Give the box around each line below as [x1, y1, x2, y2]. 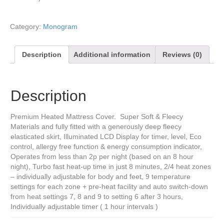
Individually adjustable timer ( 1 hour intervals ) [10, 202, 158, 211]
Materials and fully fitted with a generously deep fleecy [10, 122, 181, 131]
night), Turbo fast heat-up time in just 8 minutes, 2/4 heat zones [10, 162, 211, 171]
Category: [10, 22, 43, 31]
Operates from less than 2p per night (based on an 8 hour [10, 152, 193, 161]
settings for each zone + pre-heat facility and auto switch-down [10, 182, 208, 191]
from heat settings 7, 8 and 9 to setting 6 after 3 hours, [10, 192, 183, 201]
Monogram [43, 22, 77, 31]
